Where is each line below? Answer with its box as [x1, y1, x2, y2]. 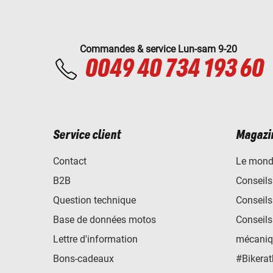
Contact [53, 155, 87, 167]
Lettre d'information [53, 233, 138, 245]
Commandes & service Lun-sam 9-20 [79, 43, 237, 55]
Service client [53, 128, 121, 142]
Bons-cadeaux [53, 252, 114, 264]
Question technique [53, 194, 136, 206]
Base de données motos [53, 213, 156, 225]
